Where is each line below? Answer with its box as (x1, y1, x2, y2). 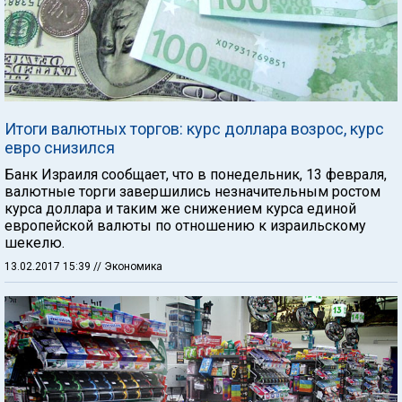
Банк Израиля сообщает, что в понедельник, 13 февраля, (4, 166, 387, 183)
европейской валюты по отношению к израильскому (4, 217, 366, 234)
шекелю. (4, 234, 65, 251)
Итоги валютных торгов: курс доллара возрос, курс (4, 119, 384, 138)
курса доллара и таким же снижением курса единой (4, 200, 356, 217)
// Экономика (93, 260, 162, 273)
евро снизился (4, 138, 115, 157)
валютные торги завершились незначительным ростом (4, 183, 380, 200)
